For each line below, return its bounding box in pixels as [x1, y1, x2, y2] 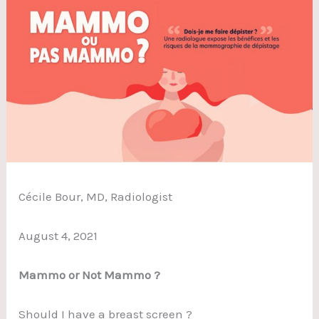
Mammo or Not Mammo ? [19, 268, 161, 283]
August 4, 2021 [19, 228, 98, 243]
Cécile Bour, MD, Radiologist [19, 189, 173, 204]
